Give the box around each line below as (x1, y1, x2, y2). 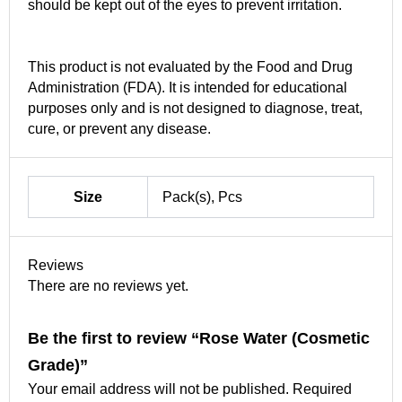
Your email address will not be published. (28, 380, 289, 397)
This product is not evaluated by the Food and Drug (28, 58, 353, 74)
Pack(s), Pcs (162, 188, 242, 205)
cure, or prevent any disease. (28, 120, 211, 136)
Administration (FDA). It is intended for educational (28, 79, 347, 95)
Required (293, 380, 352, 397)
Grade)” (28, 354, 88, 374)
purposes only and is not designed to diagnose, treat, (28, 100, 363, 116)
